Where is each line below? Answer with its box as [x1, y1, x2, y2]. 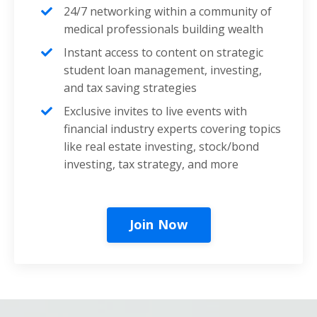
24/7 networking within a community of [64, 3, 272, 19]
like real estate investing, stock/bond [64, 138, 259, 154]
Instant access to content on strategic [64, 44, 263, 60]
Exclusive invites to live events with [64, 103, 247, 119]
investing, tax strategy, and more [64, 156, 238, 172]
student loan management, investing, [64, 62, 262, 78]
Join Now [129, 216, 188, 234]
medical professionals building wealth [64, 21, 263, 37]
